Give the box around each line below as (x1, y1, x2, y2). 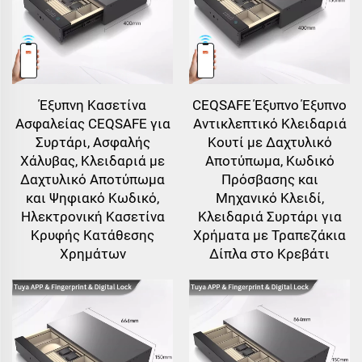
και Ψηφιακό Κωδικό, (26, 190, 159, 207)
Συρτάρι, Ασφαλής (35, 134, 150, 151)
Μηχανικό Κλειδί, (215, 190, 324, 207)
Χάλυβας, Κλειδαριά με (20, 153, 165, 170)
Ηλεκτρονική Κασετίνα (20, 208, 165, 225)
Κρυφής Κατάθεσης (31, 227, 154, 244)
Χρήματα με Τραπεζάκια (193, 227, 346, 244)
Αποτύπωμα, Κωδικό (204, 153, 335, 170)
